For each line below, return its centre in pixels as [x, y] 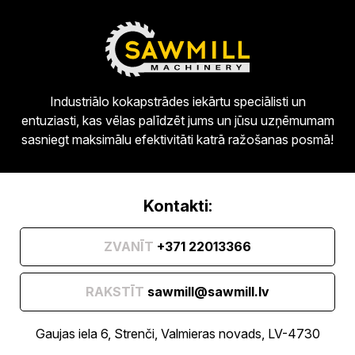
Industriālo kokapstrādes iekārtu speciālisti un [177, 101]
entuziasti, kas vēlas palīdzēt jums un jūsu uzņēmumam [177, 120]
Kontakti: [177, 206]
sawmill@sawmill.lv [208, 291]
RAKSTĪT [115, 291]
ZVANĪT [129, 246]
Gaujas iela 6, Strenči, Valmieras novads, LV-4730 [177, 333]
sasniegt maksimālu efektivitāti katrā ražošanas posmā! [177, 139]
